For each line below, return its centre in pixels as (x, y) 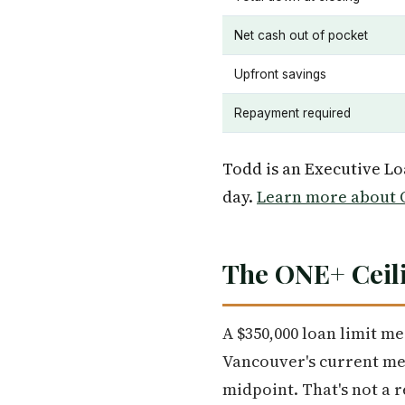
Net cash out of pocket (301, 35)
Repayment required (292, 113)
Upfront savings (280, 74)
